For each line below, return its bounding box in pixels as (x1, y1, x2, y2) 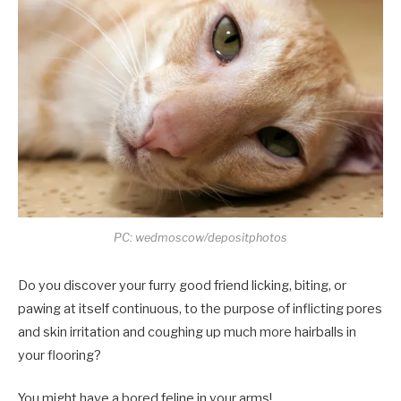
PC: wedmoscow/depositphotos (114, 230, 287, 244)
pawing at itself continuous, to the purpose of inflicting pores (18, 300, 382, 317)
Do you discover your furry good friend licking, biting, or (18, 277, 346, 294)
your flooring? (18, 346, 104, 363)
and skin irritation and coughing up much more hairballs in (18, 323, 356, 340)
